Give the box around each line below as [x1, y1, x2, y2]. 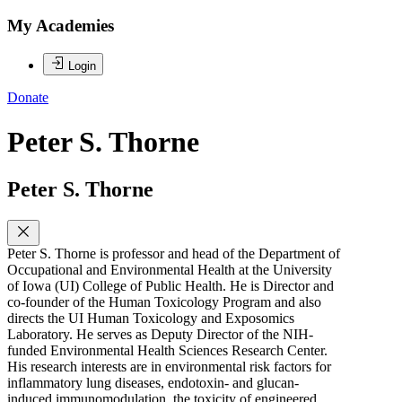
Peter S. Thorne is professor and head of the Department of [7, 245, 340, 261]
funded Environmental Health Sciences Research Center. [7, 342, 328, 358]
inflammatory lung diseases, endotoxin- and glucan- [7, 374, 299, 390]
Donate [7, 90, 48, 106]
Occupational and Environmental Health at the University [7, 261, 332, 277]
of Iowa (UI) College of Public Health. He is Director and [7, 277, 334, 293]
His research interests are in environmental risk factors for [7, 358, 331, 374]
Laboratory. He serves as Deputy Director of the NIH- [7, 326, 313, 342]
